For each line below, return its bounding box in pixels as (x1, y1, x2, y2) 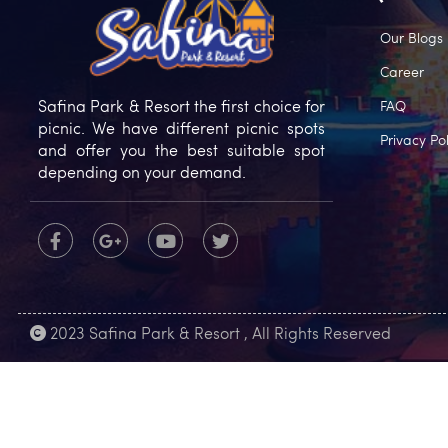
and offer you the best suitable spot (38, 144, 325, 160)
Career (380, 66, 424, 81)
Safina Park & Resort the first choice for (38, 100, 325, 116)
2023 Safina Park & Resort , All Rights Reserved (46, 327, 391, 343)
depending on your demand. (38, 166, 246, 182)
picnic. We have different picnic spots (38, 122, 325, 138)
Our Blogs (380, 32, 443, 47)
